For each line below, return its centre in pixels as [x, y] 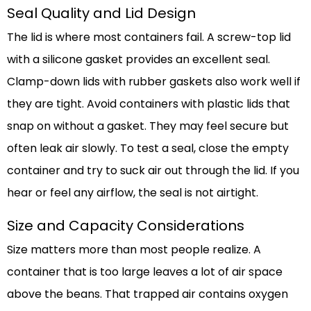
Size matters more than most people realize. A [134, 249]
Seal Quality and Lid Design [101, 13]
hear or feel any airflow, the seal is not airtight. [133, 192]
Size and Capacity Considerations [126, 225]
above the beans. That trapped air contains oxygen [148, 294]
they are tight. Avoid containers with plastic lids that [149, 103]
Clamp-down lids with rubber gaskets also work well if [154, 81]
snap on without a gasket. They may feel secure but [148, 126]
